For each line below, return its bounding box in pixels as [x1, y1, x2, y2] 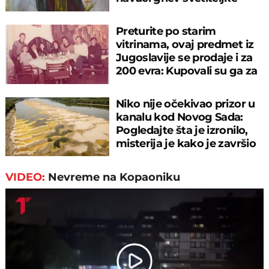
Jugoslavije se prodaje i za [115, 51, 253, 64]
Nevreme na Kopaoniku [48, 171, 181, 184]
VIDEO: [5, 171, 49, 184]
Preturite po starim [115, 25, 216, 38]
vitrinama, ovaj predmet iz [115, 38, 254, 51]
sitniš [115, 77, 144, 91]
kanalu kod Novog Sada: [115, 110, 243, 124]
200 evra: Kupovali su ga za [115, 64, 258, 77]
